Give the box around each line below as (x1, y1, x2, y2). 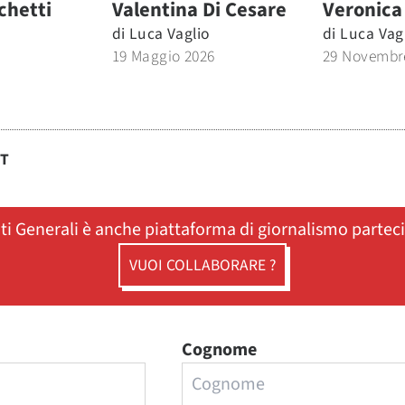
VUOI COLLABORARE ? (129, 253, 276, 277)
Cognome (182, 336, 258, 363)
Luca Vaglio (128, 22, 210, 45)
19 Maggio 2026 (111, 44, 215, 68)
